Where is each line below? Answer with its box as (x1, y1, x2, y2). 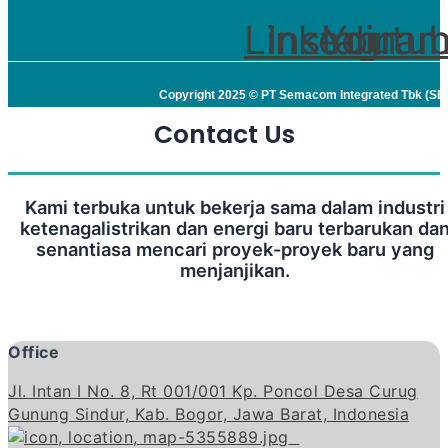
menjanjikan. (179, 258, 290, 281)
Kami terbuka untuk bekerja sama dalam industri (24, 195, 445, 218)
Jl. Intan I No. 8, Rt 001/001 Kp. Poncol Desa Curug (8, 380, 418, 401)
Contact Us (153, 117, 295, 152)
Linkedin (243, 16, 397, 63)
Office (8, 341, 59, 362)
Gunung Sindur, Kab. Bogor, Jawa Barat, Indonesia (8, 403, 409, 424)
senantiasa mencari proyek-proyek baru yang (35, 237, 434, 260)
